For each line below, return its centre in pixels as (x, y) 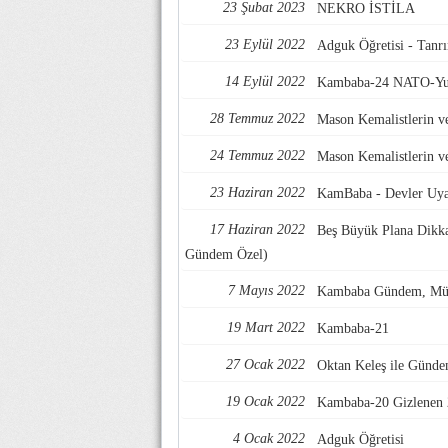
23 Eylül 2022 (265, 45)
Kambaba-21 (353, 329)
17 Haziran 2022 (257, 230)
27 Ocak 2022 (265, 365)
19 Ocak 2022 (265, 402)
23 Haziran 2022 (257, 193)
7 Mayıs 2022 (266, 291)
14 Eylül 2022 (265, 82)
